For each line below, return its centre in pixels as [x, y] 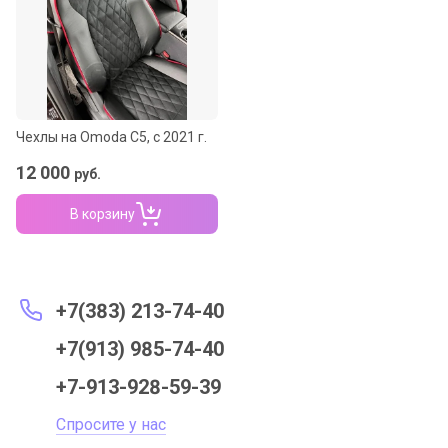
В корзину [102, 214]
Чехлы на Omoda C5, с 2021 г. [111, 137]
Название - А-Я [118, 29]
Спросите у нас [111, 425]
